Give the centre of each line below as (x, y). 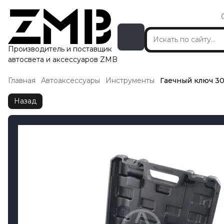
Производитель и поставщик (60, 49)
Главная (22, 80)
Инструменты (130, 80)
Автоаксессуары (70, 80)
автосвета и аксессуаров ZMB (63, 59)
